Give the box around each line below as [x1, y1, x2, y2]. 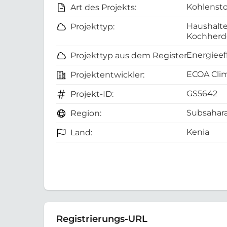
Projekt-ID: [70, 89, 113, 99]
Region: [70, 108, 101, 119]
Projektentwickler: [70, 70, 144, 80]
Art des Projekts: [70, 3, 136, 13]
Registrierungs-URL [56, 213, 147, 224]
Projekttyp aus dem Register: [70, 51, 188, 61]
